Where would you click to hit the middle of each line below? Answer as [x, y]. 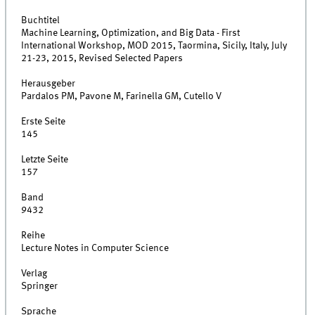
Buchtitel [41, 21]
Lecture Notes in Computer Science [95, 249]
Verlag [34, 274]
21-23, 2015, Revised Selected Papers [102, 59]
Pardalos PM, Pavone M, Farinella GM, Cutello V [122, 97]
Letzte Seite [45, 160]
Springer [40, 287]
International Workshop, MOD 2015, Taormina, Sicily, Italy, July [154, 46]
